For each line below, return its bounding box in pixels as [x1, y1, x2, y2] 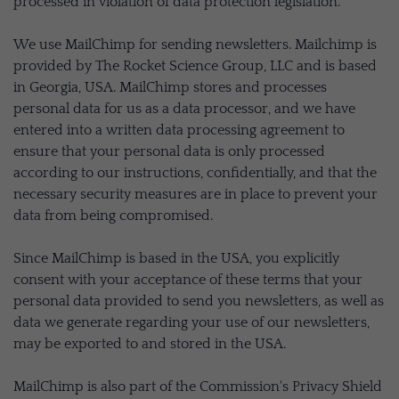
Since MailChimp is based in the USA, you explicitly [13, 250, 339, 266]
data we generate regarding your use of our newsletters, [13, 314, 370, 330]
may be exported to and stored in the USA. [13, 336, 286, 352]
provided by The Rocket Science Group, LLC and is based [13, 58, 377, 74]
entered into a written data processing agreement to [13, 122, 345, 138]
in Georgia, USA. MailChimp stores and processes [13, 79, 327, 95]
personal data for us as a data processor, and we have [13, 101, 355, 117]
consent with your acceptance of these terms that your [13, 272, 362, 288]
